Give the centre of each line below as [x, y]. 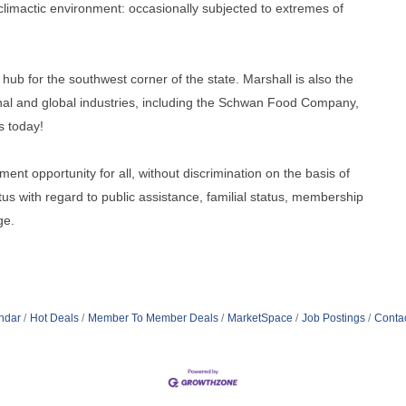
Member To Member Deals [153, 318]
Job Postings [333, 318]
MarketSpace [260, 318]
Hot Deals [54, 318]
